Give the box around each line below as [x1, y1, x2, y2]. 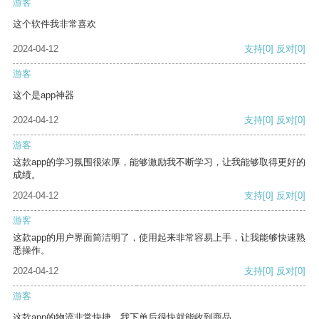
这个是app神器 [13, 90, 74, 101]
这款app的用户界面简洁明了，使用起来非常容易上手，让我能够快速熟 [13, 232, 305, 244]
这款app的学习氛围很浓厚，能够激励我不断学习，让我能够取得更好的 [13, 157, 305, 168]
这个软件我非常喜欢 [13, 19, 96, 30]
